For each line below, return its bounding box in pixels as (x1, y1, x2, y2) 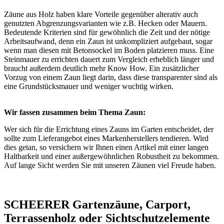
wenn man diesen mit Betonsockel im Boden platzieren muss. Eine (4, 46, 214, 55)
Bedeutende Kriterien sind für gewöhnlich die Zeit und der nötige (4, 28, 210, 37)
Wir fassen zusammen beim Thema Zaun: (4, 108, 145, 117)
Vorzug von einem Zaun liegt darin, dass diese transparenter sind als (4, 73, 217, 82)
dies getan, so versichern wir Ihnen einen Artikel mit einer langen (4, 143, 208, 152)
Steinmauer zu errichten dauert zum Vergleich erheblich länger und (4, 55, 214, 64)
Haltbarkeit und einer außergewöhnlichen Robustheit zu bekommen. (4, 152, 219, 161)
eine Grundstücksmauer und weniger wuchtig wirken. (4, 82, 173, 91)
